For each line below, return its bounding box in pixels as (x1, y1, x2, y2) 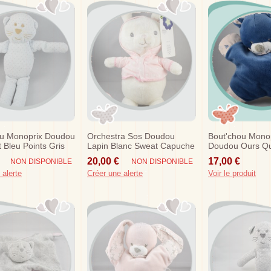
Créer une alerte (87, 168, 143, 178)
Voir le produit (208, 168, 256, 178)
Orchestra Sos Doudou (87, 131, 175, 142)
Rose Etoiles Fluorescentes (87, 151, 192, 161)
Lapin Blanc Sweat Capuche (87, 141, 195, 151)
